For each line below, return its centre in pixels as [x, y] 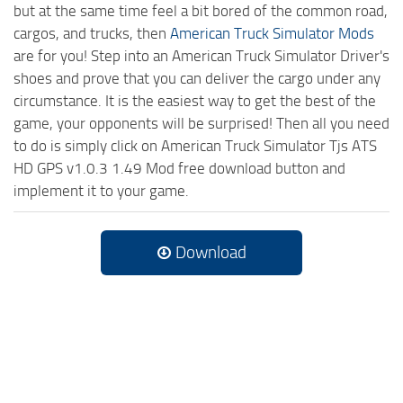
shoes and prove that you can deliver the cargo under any [197, 78]
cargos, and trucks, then [92, 33]
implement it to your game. [101, 190]
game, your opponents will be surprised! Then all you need [201, 123]
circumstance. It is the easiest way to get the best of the [195, 100]
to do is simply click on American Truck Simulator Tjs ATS [195, 145]
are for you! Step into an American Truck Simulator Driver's [201, 55]
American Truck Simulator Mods [272, 33]
